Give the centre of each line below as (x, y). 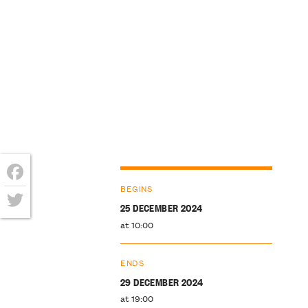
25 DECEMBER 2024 (161, 207)
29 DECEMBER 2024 (162, 281)
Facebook (34, 194)
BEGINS (136, 188)
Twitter (27, 222)
